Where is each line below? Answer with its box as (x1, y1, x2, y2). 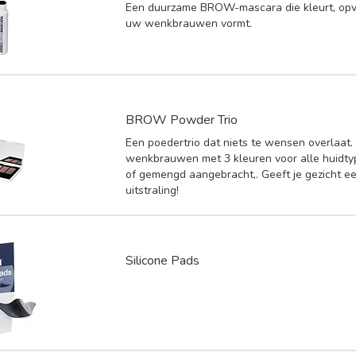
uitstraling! (126, 182, 180, 198)
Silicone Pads (126, 251, 200, 269)
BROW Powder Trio (126, 110, 238, 129)
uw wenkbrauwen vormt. (126, 15, 253, 31)
